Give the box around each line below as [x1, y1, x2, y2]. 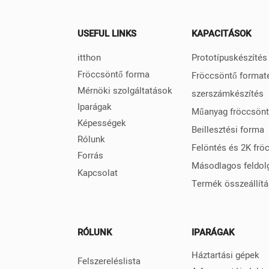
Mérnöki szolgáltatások [77, 83, 172, 97]
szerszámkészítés [192, 86, 264, 100]
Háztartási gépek [192, 248, 260, 262]
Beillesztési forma [192, 122, 265, 136]
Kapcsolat [77, 166, 118, 180]
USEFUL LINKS [77, 27, 136, 41]
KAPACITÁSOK [192, 27, 252, 41]
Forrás [77, 148, 103, 162]
